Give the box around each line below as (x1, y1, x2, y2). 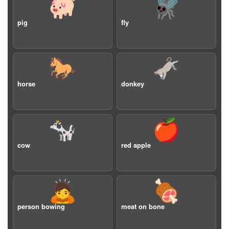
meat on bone (121, 201, 165, 211)
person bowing (17, 201, 65, 211)
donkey (121, 79, 144, 88)
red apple (121, 140, 151, 150)
